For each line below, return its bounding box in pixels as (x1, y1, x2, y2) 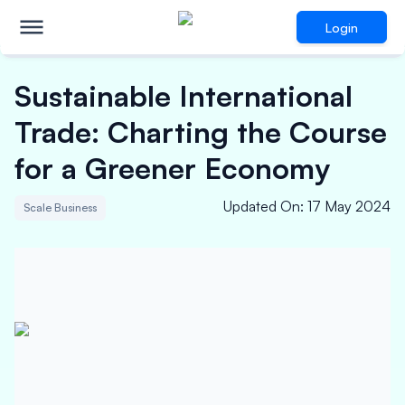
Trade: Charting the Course (14, 114, 387, 150)
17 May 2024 (307, 197, 391, 215)
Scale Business (24, 201, 97, 214)
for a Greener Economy (14, 150, 330, 186)
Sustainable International (14, 78, 353, 114)
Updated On (223, 197, 300, 215)
